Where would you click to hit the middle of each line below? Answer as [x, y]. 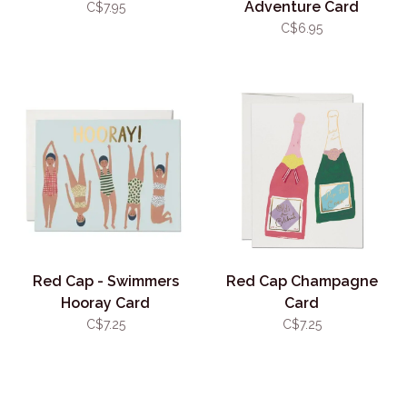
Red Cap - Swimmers [105, 281]
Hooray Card [105, 303]
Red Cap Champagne [302, 281]
